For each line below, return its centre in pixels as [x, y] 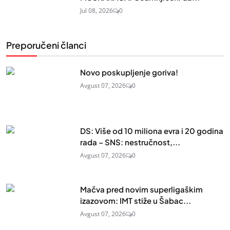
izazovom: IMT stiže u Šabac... [136, 200]
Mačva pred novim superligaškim [141, 189]
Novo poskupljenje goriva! [129, 72]
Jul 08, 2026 [97, 10]
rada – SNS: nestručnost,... [130, 142]
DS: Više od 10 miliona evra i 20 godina [152, 130]
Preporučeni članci [46, 45]
